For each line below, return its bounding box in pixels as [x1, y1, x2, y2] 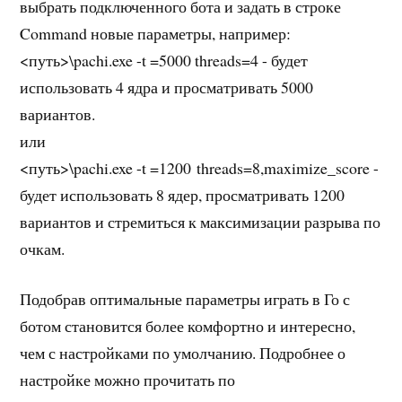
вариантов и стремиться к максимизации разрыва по [20, 210, 381, 232]
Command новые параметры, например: [20, 22, 292, 44]
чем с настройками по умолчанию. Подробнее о [20, 342, 346, 364]
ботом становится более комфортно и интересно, [20, 315, 356, 337]
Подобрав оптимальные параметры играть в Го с [20, 288, 351, 310]
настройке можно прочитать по [20, 369, 236, 391]
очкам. [20, 237, 66, 259]
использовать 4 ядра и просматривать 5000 [20, 75, 314, 98]
